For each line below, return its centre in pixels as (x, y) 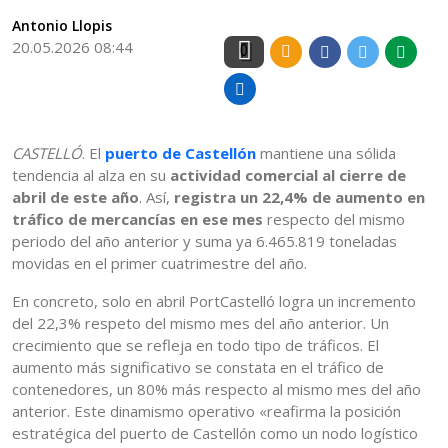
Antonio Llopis (62, 26)
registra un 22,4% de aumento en (299, 197)
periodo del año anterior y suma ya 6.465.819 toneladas (204, 241)
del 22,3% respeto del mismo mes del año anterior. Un (200, 323)
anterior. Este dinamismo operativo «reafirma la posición (206, 411)
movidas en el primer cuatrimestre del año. (159, 263)
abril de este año (75, 197)
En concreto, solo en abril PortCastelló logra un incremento (214, 301)
